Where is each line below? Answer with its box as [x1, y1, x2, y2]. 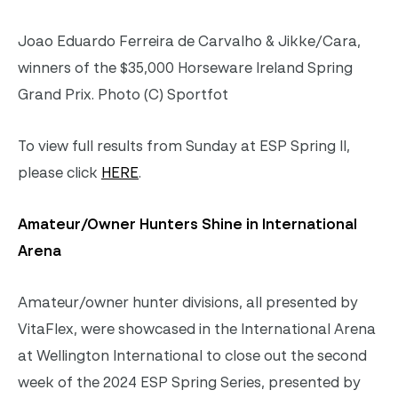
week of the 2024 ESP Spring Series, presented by [18, 372, 361, 391]
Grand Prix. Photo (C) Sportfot [18, 84, 228, 103]
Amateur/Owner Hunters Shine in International [18, 214, 357, 233]
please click [18, 163, 101, 181]
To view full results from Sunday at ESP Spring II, [18, 136, 350, 155]
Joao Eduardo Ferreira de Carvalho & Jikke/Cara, [18, 31, 361, 50]
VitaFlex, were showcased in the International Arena [18, 319, 376, 338]
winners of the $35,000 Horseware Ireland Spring [18, 58, 353, 76]
